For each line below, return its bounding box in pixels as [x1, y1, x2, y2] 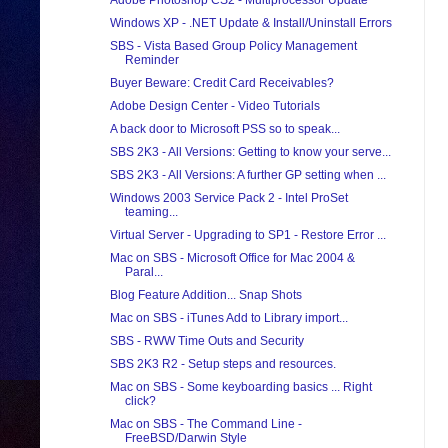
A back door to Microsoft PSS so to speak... [109, 122, 340, 137]
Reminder [124, 53, 179, 68]
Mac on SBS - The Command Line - [109, 417, 302, 432]
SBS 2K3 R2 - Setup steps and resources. [109, 357, 336, 372]
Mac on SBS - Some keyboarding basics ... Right [109, 380, 372, 395]
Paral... [124, 265, 163, 280]
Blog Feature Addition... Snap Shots [109, 288, 302, 303]
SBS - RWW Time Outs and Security [109, 334, 304, 349]
